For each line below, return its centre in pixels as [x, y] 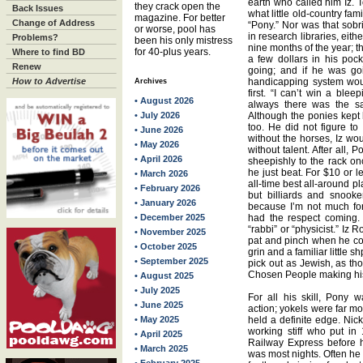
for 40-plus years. [173, 52]
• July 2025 [157, 290]
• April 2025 [158, 334]
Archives [151, 81]
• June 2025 [159, 305]
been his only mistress [184, 41]
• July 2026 [157, 115]
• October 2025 [166, 246]
